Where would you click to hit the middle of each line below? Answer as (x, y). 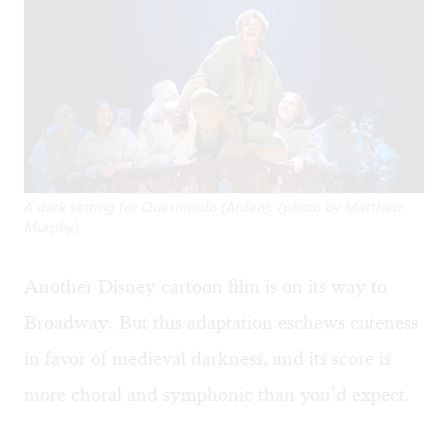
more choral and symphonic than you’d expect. (217, 395)
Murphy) (51, 227)
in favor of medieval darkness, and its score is (207, 359)
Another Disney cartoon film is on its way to (205, 287)
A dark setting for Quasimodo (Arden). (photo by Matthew (213, 207)
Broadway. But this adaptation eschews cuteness (221, 323)
